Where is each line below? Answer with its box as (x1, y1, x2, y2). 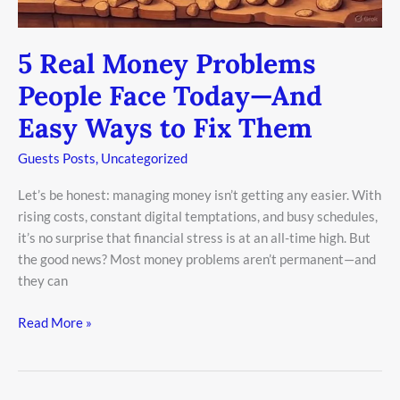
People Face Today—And (18, 79, 322, 113)
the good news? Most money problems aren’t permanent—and (18, 251, 376, 268)
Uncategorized (101, 150, 187, 167)
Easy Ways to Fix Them (18, 111, 312, 146)
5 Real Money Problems (18, 46, 316, 81)
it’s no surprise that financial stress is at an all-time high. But (18, 229, 371, 246)
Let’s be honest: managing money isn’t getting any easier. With (18, 187, 381, 204)
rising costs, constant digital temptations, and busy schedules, (18, 208, 378, 225)
